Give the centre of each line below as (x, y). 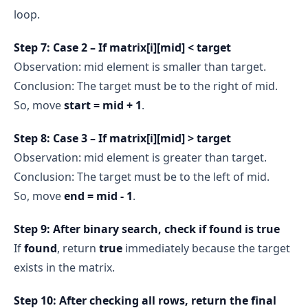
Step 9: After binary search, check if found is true (147, 229)
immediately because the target (206, 248)
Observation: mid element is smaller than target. (140, 66)
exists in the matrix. (64, 267)
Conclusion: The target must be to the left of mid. (142, 176)
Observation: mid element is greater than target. (140, 157)
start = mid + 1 (103, 105)
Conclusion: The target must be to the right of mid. (146, 86)
